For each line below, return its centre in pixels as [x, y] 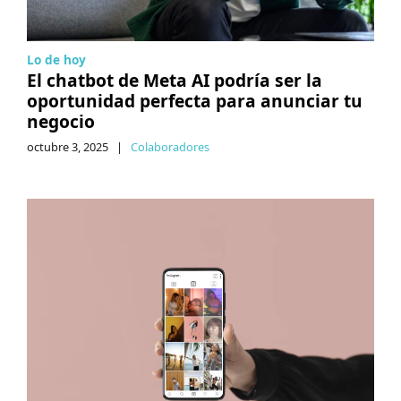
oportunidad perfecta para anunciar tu [195, 100]
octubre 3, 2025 [68, 146]
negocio [61, 121]
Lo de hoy [56, 59]
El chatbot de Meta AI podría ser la [175, 80]
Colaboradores [170, 146]
